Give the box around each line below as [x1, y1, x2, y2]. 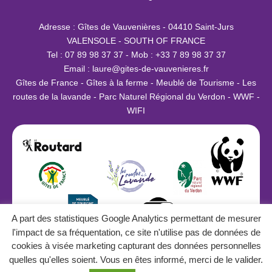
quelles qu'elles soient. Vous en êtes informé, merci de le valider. [9, 254, 263, 265]
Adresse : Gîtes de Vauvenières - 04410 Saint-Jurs [38, 21, 234, 32]
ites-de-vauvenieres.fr [124, 63, 209, 73]
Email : [63, 63, 92, 73]
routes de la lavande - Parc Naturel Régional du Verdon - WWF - [12, 91, 260, 101]
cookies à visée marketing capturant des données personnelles [11, 240, 261, 251]
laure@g [92, 63, 125, 73]
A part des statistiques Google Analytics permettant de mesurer [11, 213, 261, 224]
